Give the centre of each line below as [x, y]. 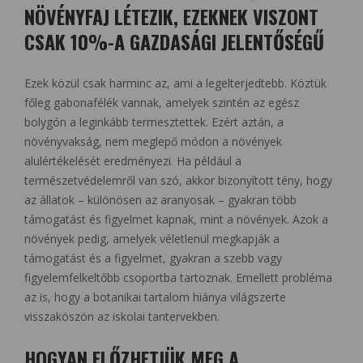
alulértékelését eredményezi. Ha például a [133, 161]
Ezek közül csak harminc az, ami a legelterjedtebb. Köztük [175, 83]
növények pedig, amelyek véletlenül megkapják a [152, 239]
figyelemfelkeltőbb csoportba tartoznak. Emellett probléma [178, 278]
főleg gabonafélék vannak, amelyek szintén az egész [162, 103]
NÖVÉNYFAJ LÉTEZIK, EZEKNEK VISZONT [171, 17]
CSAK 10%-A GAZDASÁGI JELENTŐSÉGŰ [174, 42]
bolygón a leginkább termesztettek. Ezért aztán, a [154, 122]
